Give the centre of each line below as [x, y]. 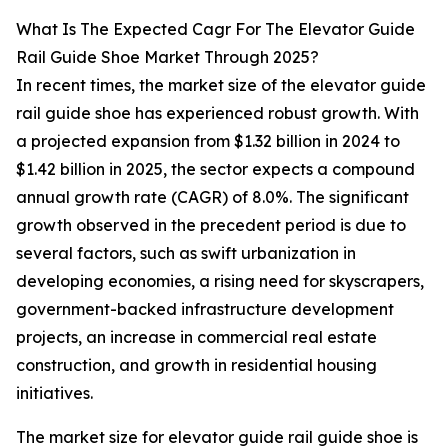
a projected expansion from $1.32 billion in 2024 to [208, 141]
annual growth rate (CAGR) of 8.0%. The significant [212, 197]
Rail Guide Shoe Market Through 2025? [167, 57]
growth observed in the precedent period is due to [211, 225]
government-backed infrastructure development [205, 309]
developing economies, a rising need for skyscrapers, [220, 281]
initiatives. [54, 393]
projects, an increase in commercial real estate [196, 337]
